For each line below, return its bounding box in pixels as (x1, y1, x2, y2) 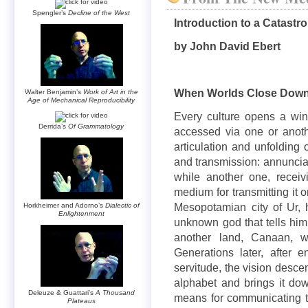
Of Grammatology (68, 122, 124, 130)
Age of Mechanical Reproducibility (27, 96, 135, 104)
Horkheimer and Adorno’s (23, 201, 105, 209)
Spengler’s (32, 8, 69, 16)
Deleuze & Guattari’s (28, 288, 96, 296)
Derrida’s (38, 122, 69, 130)
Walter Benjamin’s (25, 87, 83, 96)
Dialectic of (105, 201, 140, 209)
